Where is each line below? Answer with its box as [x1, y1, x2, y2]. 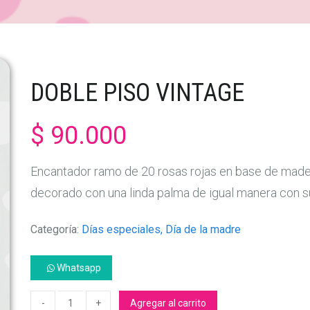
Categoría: [30, 223, 82, 236]
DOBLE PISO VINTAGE [30, 77, 244, 107]
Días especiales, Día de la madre [82, 223, 241, 236]
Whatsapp [55, 262, 101, 273]
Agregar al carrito [130, 298, 206, 309]
